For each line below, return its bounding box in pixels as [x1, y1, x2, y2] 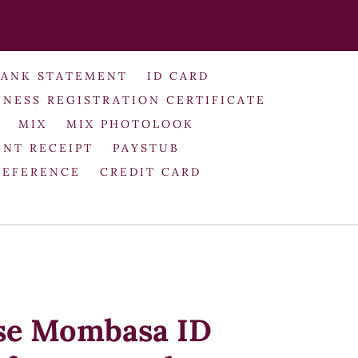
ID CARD [146, 68, 209, 83]
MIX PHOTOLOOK [66, 116, 194, 131]
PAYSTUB [112, 140, 180, 155]
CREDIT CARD [99, 164, 201, 179]
